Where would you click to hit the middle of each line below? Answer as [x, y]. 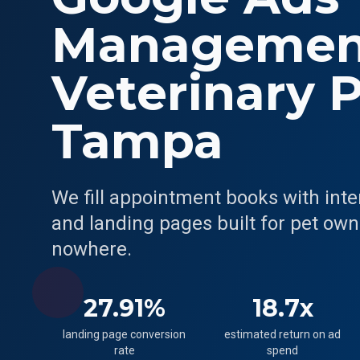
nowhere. [92, 249]
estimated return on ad [283, 334]
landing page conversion [125, 334]
